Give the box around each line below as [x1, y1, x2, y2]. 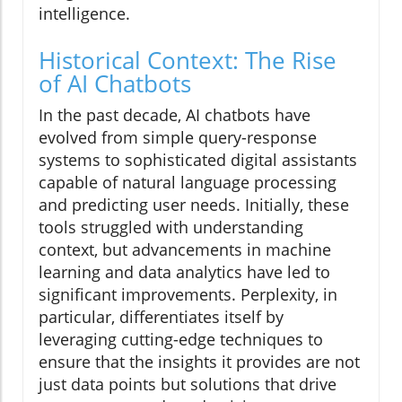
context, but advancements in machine [39, 239, 331, 261]
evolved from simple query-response [39, 127, 317, 149]
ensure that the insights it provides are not [39, 351, 360, 373]
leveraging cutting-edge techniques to [39, 328, 323, 351]
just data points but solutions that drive [39, 373, 336, 396]
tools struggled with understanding [39, 216, 303, 239]
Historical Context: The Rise [39, 44, 336, 77]
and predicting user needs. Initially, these [39, 194, 349, 216]
